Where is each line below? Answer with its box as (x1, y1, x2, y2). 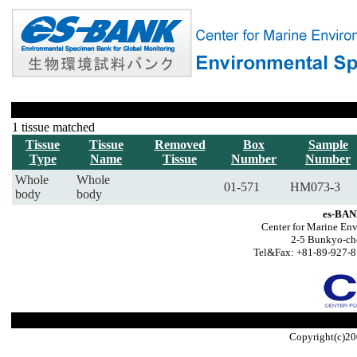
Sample (308, 138, 348, 151)
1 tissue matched (12, 120, 95, 134)
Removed (154, 138, 206, 151)
